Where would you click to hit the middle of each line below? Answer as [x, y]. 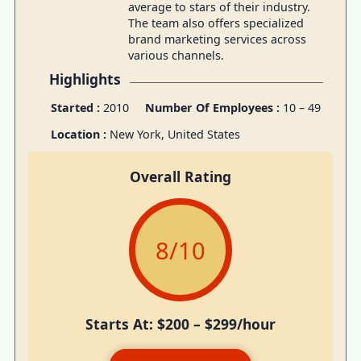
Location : [80, 134]
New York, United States [174, 134]
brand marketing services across [217, 39]
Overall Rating [180, 177]
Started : [75, 107]
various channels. [176, 56]
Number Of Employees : [214, 107]
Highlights [85, 79]
